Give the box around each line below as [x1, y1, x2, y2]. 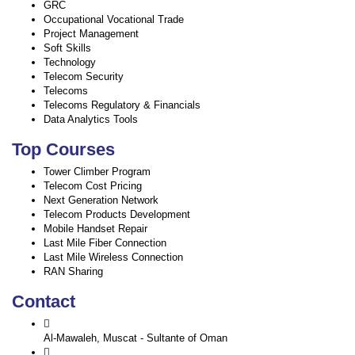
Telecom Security [44, 71, 124, 82]
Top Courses [12, 139, 115, 159]
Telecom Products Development [44, 208, 190, 220]
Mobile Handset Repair [44, 223, 147, 235]
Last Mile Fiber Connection [44, 237, 166, 249]
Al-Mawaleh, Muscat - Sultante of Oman [44, 332, 227, 344]
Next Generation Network [44, 194, 158, 206]
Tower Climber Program [44, 166, 151, 177]
